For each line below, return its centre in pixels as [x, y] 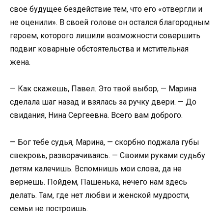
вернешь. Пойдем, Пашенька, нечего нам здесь [98, 182]
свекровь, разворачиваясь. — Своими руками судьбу [108, 155]
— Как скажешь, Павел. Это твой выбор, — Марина [103, 89]
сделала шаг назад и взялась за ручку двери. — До [103, 102]
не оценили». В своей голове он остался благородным [110, 23]
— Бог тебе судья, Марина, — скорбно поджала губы [105, 142]
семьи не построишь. [49, 208]
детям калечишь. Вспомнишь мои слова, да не [96, 168]
